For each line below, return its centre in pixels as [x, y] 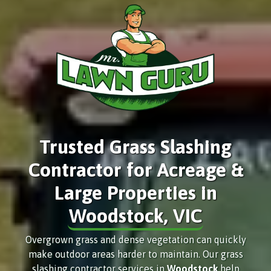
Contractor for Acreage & [135, 169]
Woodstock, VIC [135, 215]
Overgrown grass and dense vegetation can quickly [135, 239]
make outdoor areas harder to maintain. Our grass [135, 254]
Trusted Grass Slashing [135, 146]
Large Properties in [135, 192]
